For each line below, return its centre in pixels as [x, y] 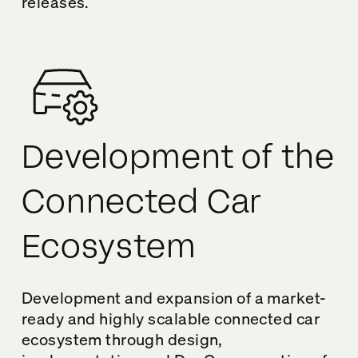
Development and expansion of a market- [174, 297]
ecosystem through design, [121, 339]
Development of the [178, 157]
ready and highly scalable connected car [170, 318]
